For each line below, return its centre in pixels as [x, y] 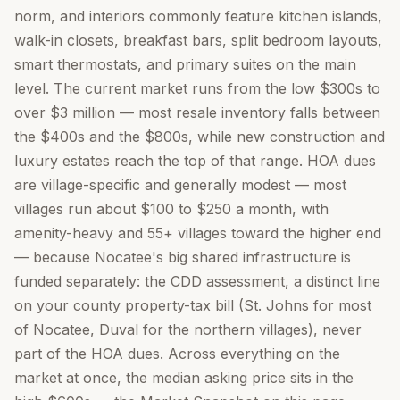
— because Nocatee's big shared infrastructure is [183, 257]
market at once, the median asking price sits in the [184, 378]
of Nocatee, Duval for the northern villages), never [188, 329]
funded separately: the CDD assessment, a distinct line [197, 281]
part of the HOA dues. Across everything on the [177, 354]
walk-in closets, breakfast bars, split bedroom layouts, [198, 40]
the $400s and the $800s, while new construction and [200, 137]
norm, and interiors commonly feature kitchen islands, [198, 16]
